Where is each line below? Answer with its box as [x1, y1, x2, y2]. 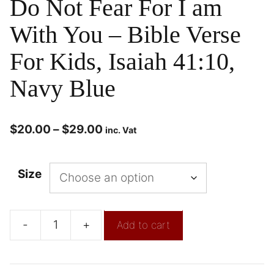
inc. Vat [105, 125, 137, 136]
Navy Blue [10, 75, 116, 103]
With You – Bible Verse [10, 21, 241, 49]
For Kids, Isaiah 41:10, [10, 48, 235, 76]
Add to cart [117, 218, 170, 231]
